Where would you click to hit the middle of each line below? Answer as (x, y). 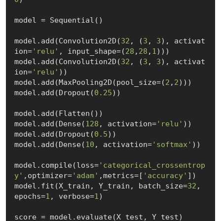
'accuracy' (165, 175)
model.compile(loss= (56, 165)
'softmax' (172, 144)
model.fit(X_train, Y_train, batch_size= (101, 186)
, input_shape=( (92, 51)
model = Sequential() (58, 20)
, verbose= (72, 196)
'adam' (85, 175)
